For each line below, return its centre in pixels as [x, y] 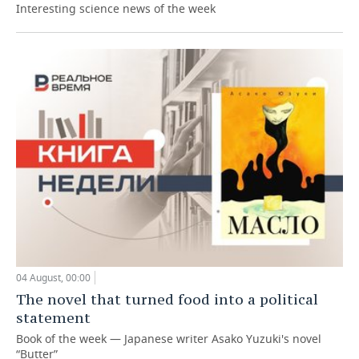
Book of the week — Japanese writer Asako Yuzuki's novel [169, 338]
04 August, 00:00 [53, 277]
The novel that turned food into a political [167, 299]
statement [53, 317]
